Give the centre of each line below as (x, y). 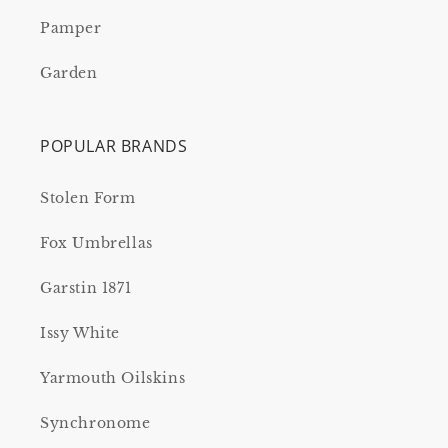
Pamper (71, 28)
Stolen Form (88, 198)
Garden (69, 73)
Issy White (80, 333)
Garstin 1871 (86, 288)
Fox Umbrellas (96, 243)
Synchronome (95, 423)
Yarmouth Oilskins (113, 378)
